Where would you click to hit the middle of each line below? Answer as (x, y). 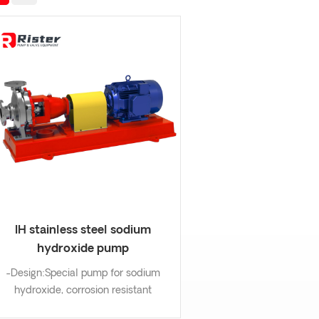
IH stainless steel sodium (83, 231)
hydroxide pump (83, 250)
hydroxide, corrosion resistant (83, 291)
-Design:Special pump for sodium (83, 274)
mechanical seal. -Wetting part (83, 308)
